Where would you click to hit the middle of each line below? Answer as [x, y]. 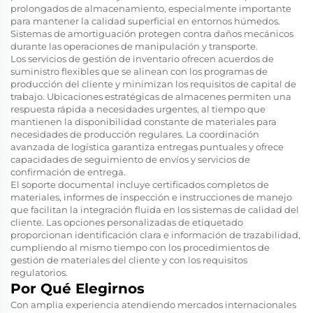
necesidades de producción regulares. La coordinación [135, 134]
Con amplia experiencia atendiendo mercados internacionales [153, 304]
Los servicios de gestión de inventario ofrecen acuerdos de [142, 58]
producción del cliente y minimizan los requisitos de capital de [153, 83]
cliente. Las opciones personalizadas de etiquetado [127, 222]
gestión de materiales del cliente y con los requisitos [129, 260]
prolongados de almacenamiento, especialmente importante [151, 8]
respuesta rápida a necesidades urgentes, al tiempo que [138, 109]
